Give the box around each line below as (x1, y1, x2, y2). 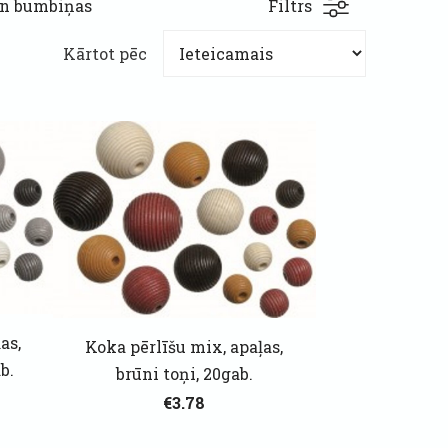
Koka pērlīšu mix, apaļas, (85, 336, 284, 357)
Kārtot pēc (62, 43, 147, 65)
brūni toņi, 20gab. (115, 363, 253, 384)
